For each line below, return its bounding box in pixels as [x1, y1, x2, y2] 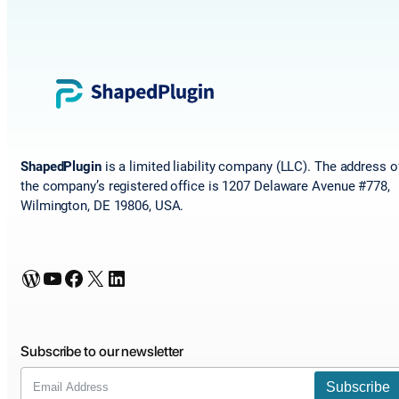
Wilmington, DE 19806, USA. [20, 198, 184, 215]
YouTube [41, 265, 53, 290]
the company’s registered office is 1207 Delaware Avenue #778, [20, 178, 390, 195]
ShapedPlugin [20, 159, 102, 175]
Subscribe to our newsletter [20, 343, 184, 361]
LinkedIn [105, 265, 117, 290]
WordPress [20, 265, 30, 290]
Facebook [62, 265, 73, 290]
